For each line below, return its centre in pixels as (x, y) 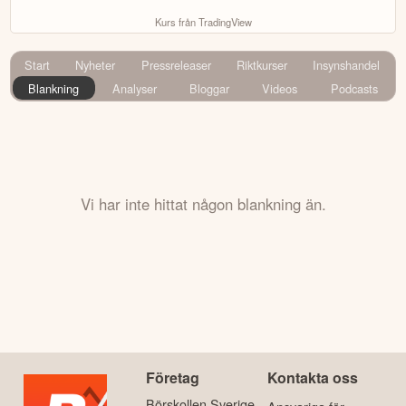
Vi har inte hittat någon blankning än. (203, 203)
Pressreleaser (176, 65)
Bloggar (210, 88)
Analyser (134, 88)
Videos (280, 88)
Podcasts (354, 88)
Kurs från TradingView (203, 22)
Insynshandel (347, 65)
